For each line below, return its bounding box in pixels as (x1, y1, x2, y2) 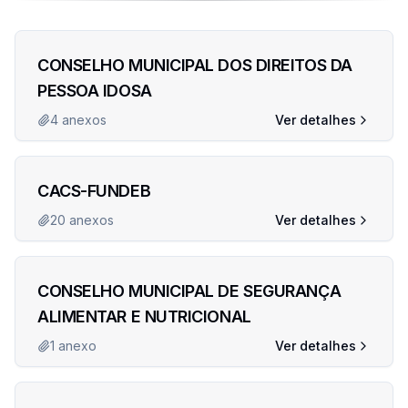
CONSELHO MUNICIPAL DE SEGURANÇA (37, 281, 342, 301)
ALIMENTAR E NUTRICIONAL (37, 307, 251, 326)
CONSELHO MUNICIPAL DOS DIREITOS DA (37, 56, 352, 75)
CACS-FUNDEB (37, 181, 151, 200)
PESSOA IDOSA (37, 81, 152, 100)
